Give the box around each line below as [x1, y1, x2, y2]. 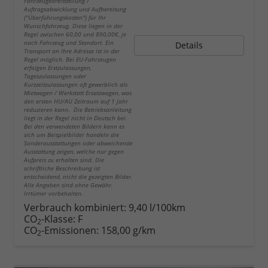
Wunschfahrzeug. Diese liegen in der [24, 22, 123, 31]
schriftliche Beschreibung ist [24, 164, 100, 173]
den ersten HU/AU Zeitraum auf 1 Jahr [24, 97, 128, 106]
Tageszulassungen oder [24, 72, 86, 81]
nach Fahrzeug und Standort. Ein [24, 38, 114, 47]
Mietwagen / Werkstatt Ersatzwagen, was [24, 89, 132, 98]
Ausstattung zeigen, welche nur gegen [24, 147, 124, 156]
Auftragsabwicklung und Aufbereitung [24, 5, 126, 14]
